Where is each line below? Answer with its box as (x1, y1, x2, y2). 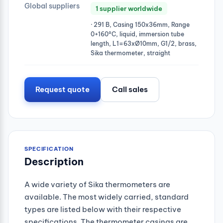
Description (24, 155, 84, 168)
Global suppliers (24, 1, 80, 10)
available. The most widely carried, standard (24, 192, 189, 202)
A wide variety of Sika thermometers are (24, 179, 170, 189)
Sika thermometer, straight (91, 49, 170, 57)
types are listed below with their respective (24, 204, 181, 214)
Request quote (35, 84, 90, 94)
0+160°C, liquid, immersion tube (91, 30, 184, 38)
